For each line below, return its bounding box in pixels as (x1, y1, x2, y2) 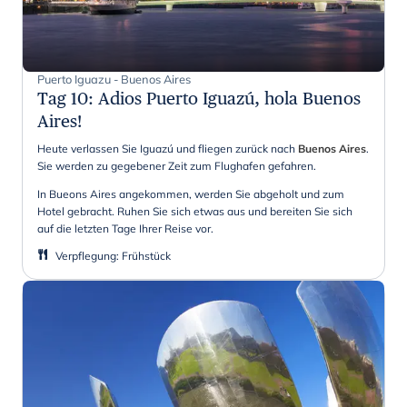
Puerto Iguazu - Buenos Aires (37, 71, 191, 86)
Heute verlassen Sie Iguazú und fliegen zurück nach (37, 141, 298, 155)
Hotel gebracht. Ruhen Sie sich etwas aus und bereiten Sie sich (37, 203, 352, 218)
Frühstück (122, 248, 171, 263)
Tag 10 (37, 87, 88, 108)
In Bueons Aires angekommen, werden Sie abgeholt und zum (37, 186, 344, 201)
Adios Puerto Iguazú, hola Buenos (98, 87, 361, 108)
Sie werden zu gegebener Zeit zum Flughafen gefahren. (37, 158, 316, 173)
